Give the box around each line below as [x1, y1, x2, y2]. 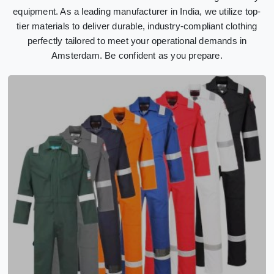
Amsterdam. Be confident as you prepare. [51, 50, 223, 61]
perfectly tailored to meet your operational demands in [27, 35, 247, 46]
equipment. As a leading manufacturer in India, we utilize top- [13, 6, 261, 17]
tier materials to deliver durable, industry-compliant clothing [17, 20, 257, 31]
